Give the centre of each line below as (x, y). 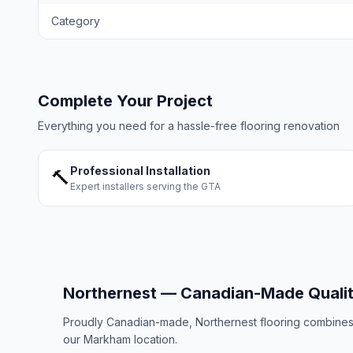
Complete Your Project (125, 101)
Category (76, 21)
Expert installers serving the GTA (145, 186)
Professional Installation (140, 171)
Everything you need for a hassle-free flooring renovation (189, 126)
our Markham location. (120, 339)
